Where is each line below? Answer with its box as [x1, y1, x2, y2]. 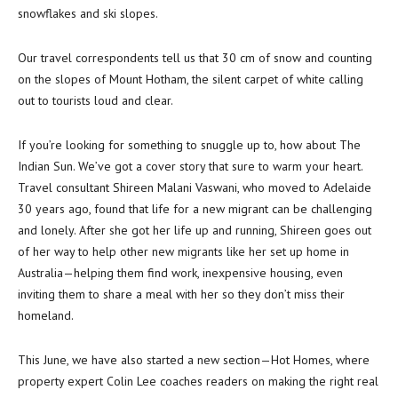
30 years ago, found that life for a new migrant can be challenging [18, 201, 372, 217]
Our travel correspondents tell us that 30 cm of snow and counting [18, 50, 372, 66]
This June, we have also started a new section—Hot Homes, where [18, 352, 370, 368]
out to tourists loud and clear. [18, 92, 173, 108]
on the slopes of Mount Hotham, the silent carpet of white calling [18, 71, 363, 87]
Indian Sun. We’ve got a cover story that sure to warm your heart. [18, 158, 362, 174]
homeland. [18, 307, 74, 323]
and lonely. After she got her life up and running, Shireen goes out [18, 222, 371, 238]
